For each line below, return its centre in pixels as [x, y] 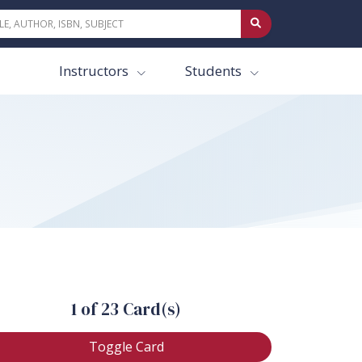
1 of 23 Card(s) [126, 309]
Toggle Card [126, 346]
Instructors [95, 71]
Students [215, 71]
